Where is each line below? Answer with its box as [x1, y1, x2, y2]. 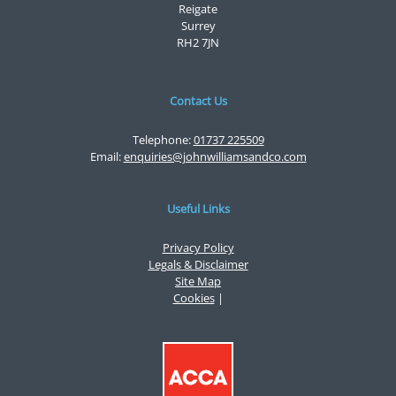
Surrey [180, 18, 216, 34]
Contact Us [169, 92, 227, 109]
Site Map [175, 272, 221, 289]
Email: [89, 148, 124, 164]
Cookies [172, 289, 215, 306]
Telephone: [132, 131, 194, 148]
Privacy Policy [162, 239, 234, 255]
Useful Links [166, 200, 230, 217]
